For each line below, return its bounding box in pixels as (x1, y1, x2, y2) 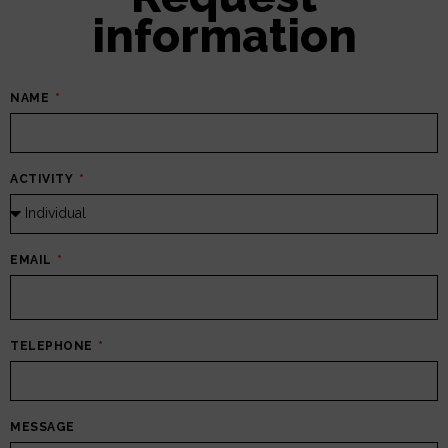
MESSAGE (10, 419, 75, 434)
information (91, 8, 357, 63)
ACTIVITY (10, 171, 77, 186)
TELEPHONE (10, 338, 96, 353)
